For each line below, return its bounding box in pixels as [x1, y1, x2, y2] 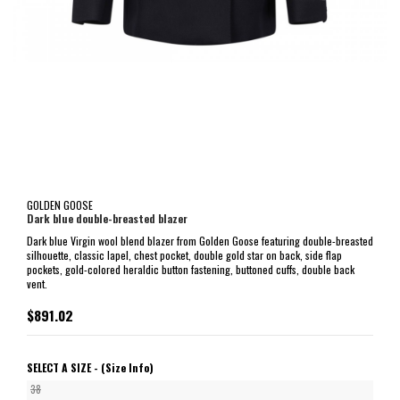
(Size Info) [101, 359, 154, 375]
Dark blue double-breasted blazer [27, 211, 187, 227]
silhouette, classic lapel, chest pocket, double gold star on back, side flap [27, 246, 342, 262]
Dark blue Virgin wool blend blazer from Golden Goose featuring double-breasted [27, 232, 373, 248]
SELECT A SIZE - [27, 359, 101, 375]
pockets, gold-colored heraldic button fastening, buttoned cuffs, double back [27, 261, 354, 277]
